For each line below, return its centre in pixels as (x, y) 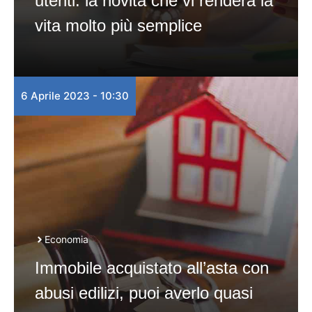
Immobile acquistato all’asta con (152, 268)
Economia (67, 239)
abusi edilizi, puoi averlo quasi (144, 293)
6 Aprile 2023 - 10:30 (75, 96)
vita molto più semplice (118, 25)
